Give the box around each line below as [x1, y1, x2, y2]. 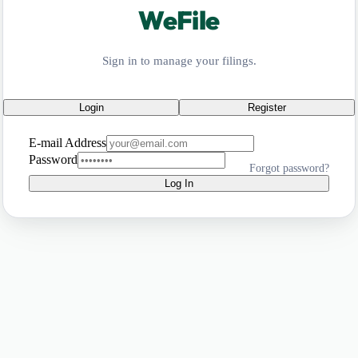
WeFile [138, 4, 220, 37]
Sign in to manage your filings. [101, 54, 257, 68]
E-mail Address [29, 136, 106, 150]
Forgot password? [249, 162, 329, 175]
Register [248, 101, 286, 114]
